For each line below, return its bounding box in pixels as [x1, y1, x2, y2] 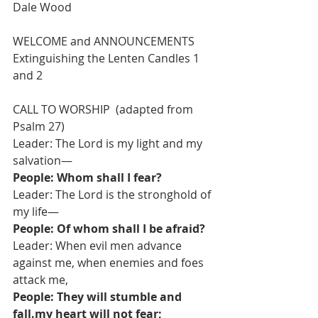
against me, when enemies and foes [13, 255, 207, 270]
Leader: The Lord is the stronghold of [13, 187, 214, 202]
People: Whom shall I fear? [13, 170, 162, 185]
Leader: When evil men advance [13, 238, 185, 253]
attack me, [13, 272, 68, 287]
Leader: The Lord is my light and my [13, 136, 205, 151]
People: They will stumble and [13, 289, 185, 305]
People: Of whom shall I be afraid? [13, 221, 205, 236]
